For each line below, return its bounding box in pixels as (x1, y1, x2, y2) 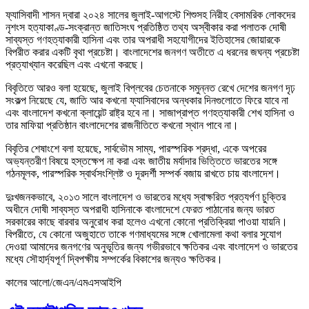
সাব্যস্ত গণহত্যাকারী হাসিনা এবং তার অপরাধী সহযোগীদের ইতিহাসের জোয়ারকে (6, 34, 280, 46)
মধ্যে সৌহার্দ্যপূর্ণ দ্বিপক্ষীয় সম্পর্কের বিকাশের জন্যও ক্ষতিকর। (6, 253, 223, 266)
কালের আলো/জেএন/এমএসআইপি (6, 277, 121, 289)
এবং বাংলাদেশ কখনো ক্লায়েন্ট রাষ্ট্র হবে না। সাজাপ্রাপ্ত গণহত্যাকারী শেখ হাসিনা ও (6, 107, 295, 119)
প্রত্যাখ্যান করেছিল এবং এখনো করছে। (6, 59, 145, 71)
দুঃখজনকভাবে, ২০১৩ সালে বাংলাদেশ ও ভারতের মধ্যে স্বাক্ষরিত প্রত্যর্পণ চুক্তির (6, 191, 286, 203)
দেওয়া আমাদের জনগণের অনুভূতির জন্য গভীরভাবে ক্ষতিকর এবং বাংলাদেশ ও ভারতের (6, 241, 297, 253)
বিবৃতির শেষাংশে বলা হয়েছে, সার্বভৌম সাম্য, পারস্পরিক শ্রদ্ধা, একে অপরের (6, 143, 266, 155)
